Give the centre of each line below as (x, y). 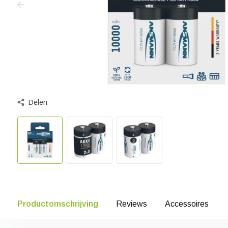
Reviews (131, 204)
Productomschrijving (58, 204)
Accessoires (187, 204)
